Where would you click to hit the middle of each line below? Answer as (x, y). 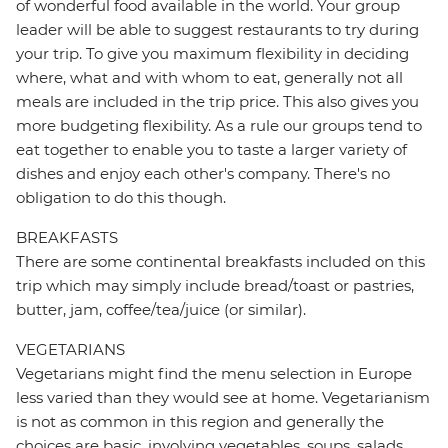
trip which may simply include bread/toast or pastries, (215, 286)
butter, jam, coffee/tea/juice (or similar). (161, 310)
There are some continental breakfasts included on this (220, 262)
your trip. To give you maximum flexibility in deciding (212, 54)
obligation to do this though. (121, 198)
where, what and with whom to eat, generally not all (209, 78)
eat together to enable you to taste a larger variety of (211, 150)
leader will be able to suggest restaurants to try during (217, 30)
